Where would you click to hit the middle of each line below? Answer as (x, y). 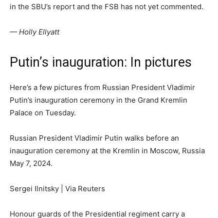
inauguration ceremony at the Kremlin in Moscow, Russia (107, 151)
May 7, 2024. (32, 163)
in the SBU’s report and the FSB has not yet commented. (107, 7)
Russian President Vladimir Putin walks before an (94, 138)
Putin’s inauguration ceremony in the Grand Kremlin (99, 100)
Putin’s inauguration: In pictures (101, 63)
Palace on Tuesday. (43, 113)
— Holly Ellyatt (35, 32)
